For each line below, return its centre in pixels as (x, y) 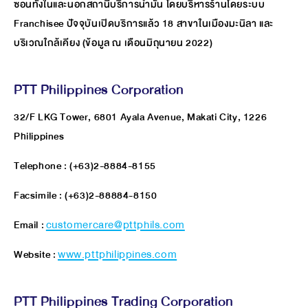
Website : (36, 254)
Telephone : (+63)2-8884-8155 (85, 166)
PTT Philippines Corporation (99, 89)
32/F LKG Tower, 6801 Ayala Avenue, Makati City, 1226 (141, 117)
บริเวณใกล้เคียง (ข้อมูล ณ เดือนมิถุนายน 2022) (113, 43)
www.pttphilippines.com (118, 254)
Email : (30, 225)
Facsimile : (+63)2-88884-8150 (86, 195)
